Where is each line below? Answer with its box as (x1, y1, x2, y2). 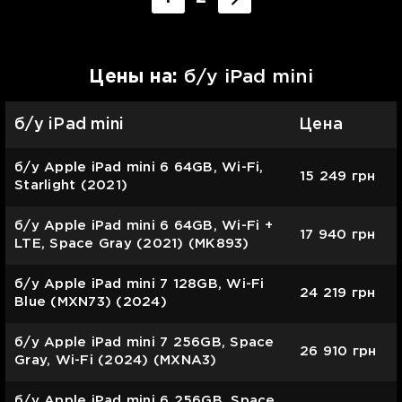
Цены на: (89, 68, 184, 85)
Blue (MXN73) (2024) (14, 295, 167, 308)
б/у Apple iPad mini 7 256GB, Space (14, 336, 275, 348)
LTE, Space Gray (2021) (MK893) (14, 237, 249, 249)
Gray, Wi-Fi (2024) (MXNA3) (14, 354, 217, 366)
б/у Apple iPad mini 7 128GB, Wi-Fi (14, 277, 265, 290)
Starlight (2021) (14, 179, 127, 191)
